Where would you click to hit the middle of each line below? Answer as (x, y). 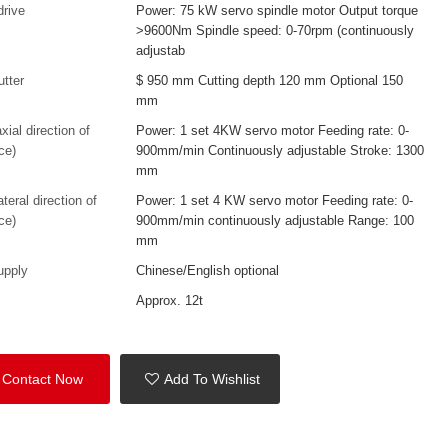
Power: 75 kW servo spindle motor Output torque (277, 10)
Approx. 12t (170, 300)
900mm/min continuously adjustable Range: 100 (275, 220)
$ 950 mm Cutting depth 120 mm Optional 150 (270, 80)
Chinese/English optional (208, 270)
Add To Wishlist (212, 379)
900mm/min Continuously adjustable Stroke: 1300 (280, 150)
